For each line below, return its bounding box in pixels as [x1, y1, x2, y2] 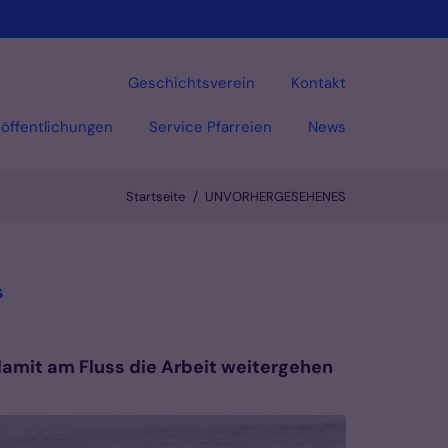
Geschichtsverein [128, 72, 255, 93]
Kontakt [291, 72, 346, 93]
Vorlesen [284, 238, 346, 259]
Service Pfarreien [149, 116, 272, 137]
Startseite [125, 188, 185, 206]
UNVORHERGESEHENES [205, 188, 346, 206]
